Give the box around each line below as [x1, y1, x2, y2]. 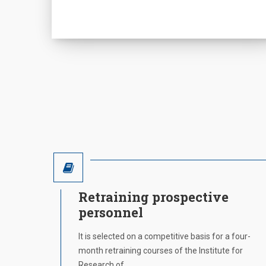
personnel [78, 204, 143, 221]
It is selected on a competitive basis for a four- [78, 232, 251, 241]
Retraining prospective [78, 188, 229, 205]
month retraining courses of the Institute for [78, 246, 243, 255]
